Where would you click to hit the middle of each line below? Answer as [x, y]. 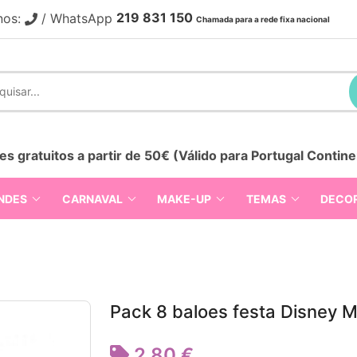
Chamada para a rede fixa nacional [263, 19]
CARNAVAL [92, 198]
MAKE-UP [184, 198]
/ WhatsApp [77, 18]
